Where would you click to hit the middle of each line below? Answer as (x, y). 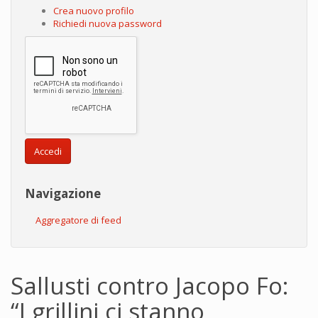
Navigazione (63, 193)
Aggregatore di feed (78, 220)
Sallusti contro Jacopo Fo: (149, 285)
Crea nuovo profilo (94, 10)
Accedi (48, 151)
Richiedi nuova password (108, 23)
